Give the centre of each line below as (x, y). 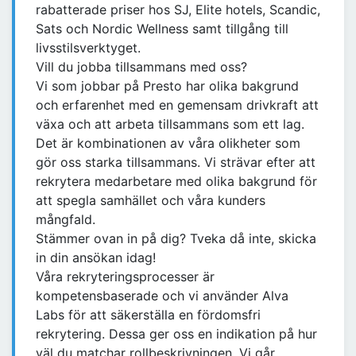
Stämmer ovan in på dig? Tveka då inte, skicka (176, 239)
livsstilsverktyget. (88, 48)
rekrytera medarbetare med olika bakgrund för (176, 182)
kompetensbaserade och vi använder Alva (162, 296)
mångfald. (66, 220)
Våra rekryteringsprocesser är (125, 277)
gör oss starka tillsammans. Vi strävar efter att (176, 163)
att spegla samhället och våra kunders (151, 201)
